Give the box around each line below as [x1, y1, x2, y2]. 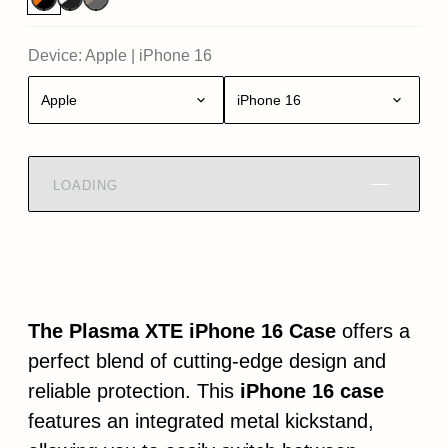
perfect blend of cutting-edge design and [28, 350, 386, 372]
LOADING [53, 177, 118, 193]
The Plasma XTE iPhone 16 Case [28, 320, 336, 342]
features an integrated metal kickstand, [28, 410, 374, 432]
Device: [28, 47, 82, 64]
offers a [336, 320, 410, 342]
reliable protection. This [28, 380, 240, 402]
